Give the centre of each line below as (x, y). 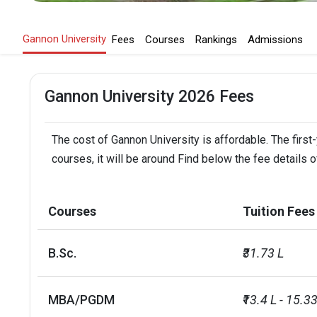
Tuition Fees (279, 211)
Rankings (216, 40)
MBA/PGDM (81, 300)
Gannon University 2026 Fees (149, 97)
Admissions (275, 40)
